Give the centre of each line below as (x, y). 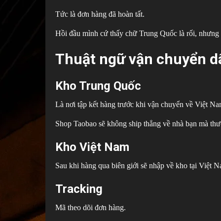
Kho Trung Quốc (98, 86)
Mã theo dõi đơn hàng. (91, 207)
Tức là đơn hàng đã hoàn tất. (100, 14)
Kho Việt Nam (92, 147)
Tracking (79, 189)
